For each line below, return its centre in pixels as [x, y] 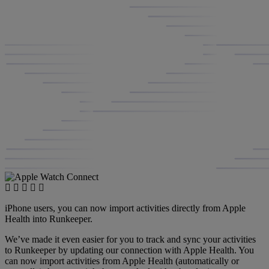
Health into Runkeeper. [49, 219]
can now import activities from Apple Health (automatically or [122, 261]
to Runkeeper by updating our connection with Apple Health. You [129, 250]
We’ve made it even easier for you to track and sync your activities [130, 239]
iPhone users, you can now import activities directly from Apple [125, 208]
